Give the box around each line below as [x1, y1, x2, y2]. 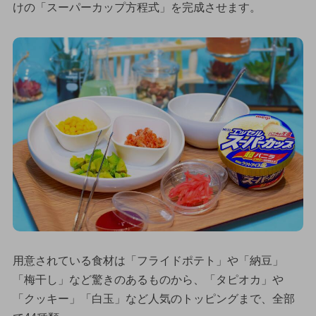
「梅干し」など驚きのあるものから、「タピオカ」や [12, 274, 284, 286]
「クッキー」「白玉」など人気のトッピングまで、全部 [12, 293, 295, 305]
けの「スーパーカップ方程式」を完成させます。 [12, 1, 261, 14]
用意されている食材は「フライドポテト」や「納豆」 [12, 255, 284, 267]
